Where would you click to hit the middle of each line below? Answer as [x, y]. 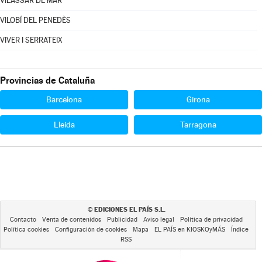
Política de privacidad [211, 220]
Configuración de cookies [91, 230]
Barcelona [64, 99]
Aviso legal [158, 220]
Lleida [64, 125]
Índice [240, 230]
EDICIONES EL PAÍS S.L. [130, 209]
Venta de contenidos [71, 220]
